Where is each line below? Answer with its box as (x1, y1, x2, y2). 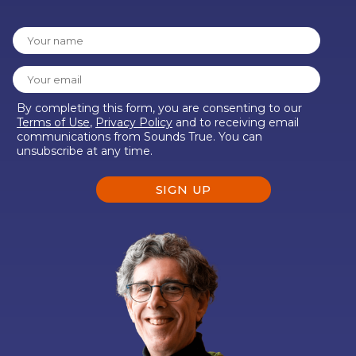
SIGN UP (155, 181, 212, 197)
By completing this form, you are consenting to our (17, 100, 302, 115)
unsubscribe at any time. (17, 143, 153, 158)
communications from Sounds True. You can (17, 129, 262, 144)
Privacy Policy (95, 114, 172, 130)
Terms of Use (17, 114, 90, 130)
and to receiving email (172, 114, 299, 130)
